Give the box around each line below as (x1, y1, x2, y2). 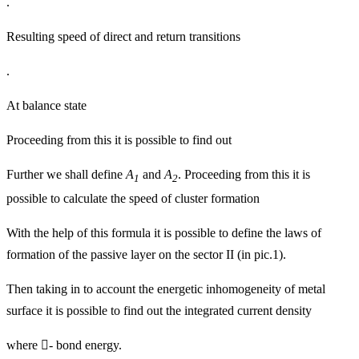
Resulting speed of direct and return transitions (6, 30, 240, 44)
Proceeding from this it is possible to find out (6, 133, 232, 147)
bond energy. (53, 338, 122, 353)
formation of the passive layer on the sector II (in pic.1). (6, 248, 286, 262)
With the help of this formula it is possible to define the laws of (6, 226, 321, 240)
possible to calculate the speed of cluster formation (6, 192, 260, 206)
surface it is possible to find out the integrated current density (6, 304, 312, 318)
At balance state (6, 99, 87, 113)
